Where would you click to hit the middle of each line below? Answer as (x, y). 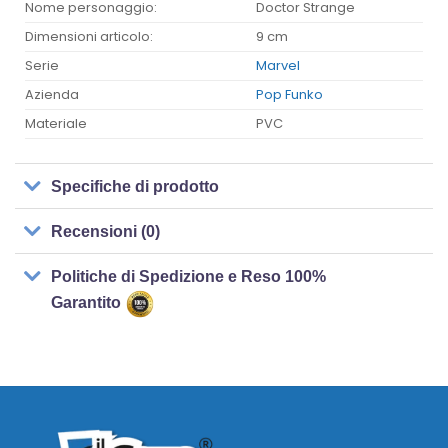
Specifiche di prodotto (135, 186)
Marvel (278, 65)
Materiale (56, 123)
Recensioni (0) (106, 231)
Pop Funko (290, 94)
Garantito (88, 303)
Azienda (52, 94)
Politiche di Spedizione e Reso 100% (189, 276)
